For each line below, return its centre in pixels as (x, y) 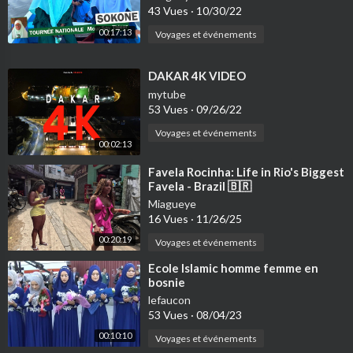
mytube (167, 95)
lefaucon (169, 299)
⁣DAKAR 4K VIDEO (197, 76)
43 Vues (169, 11)
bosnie (167, 282)
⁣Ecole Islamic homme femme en (233, 268)
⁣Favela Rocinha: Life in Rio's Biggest (246, 171)
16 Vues (169, 218)
